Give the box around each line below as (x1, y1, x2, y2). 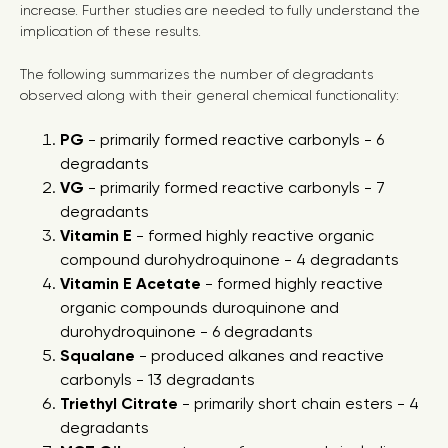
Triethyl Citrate (60, 394, 182, 413)
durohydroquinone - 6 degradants (60, 322, 313, 341)
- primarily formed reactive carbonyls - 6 (84, 130, 384, 149)
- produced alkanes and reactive (135, 346, 384, 365)
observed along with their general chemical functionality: (20, 87, 399, 103)
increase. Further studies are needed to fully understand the (20, 2, 420, 18)
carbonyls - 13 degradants (60, 370, 255, 389)
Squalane (60, 346, 135, 365)
